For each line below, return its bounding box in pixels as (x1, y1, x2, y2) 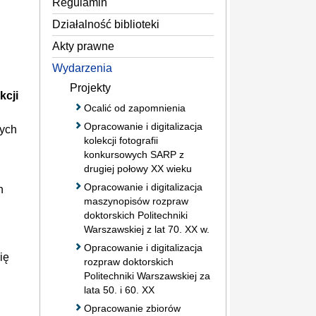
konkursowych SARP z (84, 148, 184, 160)
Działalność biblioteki (52, 18, 159, 30)
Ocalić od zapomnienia (84, 102, 186, 114)
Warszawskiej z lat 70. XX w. (84, 223, 209, 235)
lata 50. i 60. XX (84, 284, 154, 296)
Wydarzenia (52, 61, 112, 74)
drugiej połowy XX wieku (84, 162, 192, 174)
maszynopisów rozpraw (84, 195, 188, 207)
